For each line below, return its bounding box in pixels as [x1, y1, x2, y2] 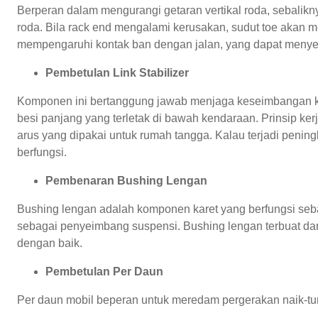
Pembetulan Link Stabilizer [45, 66, 189, 79]
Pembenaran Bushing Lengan [45, 174, 207, 187]
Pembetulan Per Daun [45, 265, 163, 278]
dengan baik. [17, 236, 82, 249]
